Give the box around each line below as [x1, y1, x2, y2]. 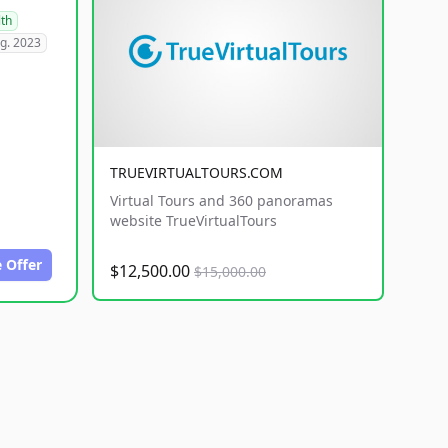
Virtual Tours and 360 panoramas [110, 191, 333, 210]
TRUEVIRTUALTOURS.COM [110, 163, 283, 182]
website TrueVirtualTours [110, 211, 277, 230]
